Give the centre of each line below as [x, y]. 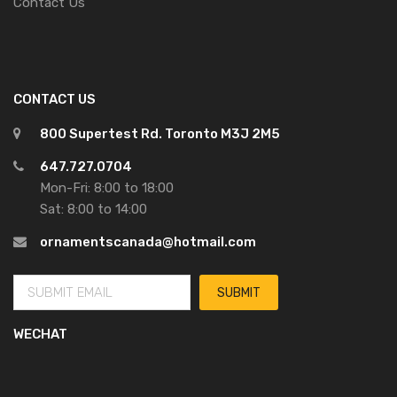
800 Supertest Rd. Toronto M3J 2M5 [160, 134]
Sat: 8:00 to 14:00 [93, 209]
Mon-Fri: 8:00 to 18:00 [107, 188]
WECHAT [40, 334]
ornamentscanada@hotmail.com [148, 242]
